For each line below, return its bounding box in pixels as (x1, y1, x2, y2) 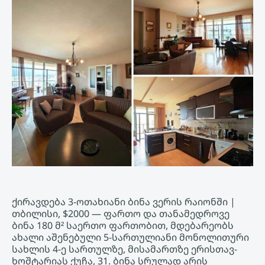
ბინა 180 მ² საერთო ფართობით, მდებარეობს (12, 219, 234, 232)
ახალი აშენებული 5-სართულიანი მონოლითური (12, 231, 249, 244)
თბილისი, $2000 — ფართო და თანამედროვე (12, 207, 230, 221)
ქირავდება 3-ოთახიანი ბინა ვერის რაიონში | (12, 195, 235, 209)
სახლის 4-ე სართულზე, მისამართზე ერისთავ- (12, 243, 237, 256)
